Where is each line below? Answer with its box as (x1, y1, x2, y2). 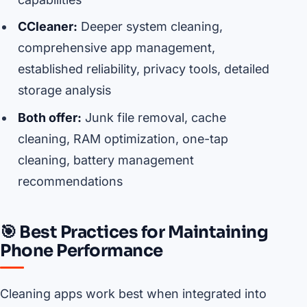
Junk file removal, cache (81, 110, 226, 125)
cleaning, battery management (17, 153, 194, 168)
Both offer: (17, 110, 82, 125)
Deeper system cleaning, (77, 19, 223, 34)
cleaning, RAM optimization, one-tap (17, 132, 228, 147)
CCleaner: (17, 19, 77, 34)
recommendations (17, 174, 123, 189)
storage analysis (17, 83, 111, 98)
